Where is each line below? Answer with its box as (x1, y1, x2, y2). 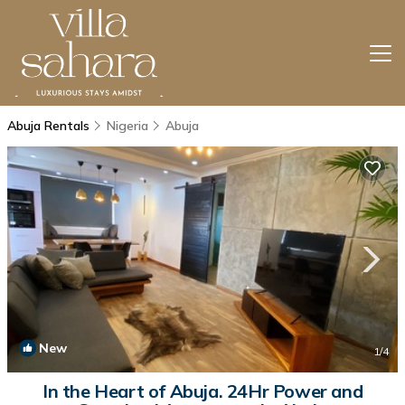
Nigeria (107, 118, 148, 134)
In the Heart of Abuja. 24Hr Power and (42, 380, 363, 402)
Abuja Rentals (7, 118, 93, 134)
